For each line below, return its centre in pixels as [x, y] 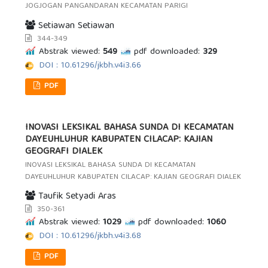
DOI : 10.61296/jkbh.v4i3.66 [90, 66]
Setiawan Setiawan [75, 26]
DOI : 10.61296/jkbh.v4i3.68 [90, 237]
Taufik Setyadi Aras [76, 197]
